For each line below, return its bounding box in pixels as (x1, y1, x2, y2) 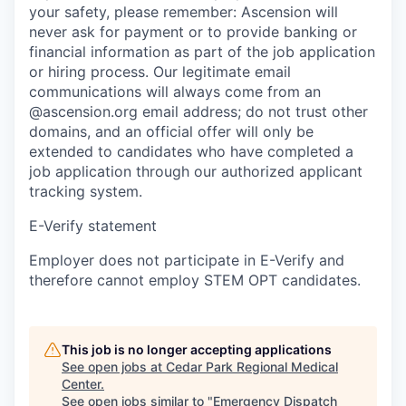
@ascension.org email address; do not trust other (29, 101, 368, 121)
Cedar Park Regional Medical (166, 358, 338, 374)
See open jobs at (62, 358, 166, 374)
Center (62, 375, 101, 391)
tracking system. (29, 181, 142, 200)
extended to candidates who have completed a (29, 141, 353, 160)
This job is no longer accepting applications (62, 341, 332, 357)
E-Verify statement (29, 216, 157, 235)
